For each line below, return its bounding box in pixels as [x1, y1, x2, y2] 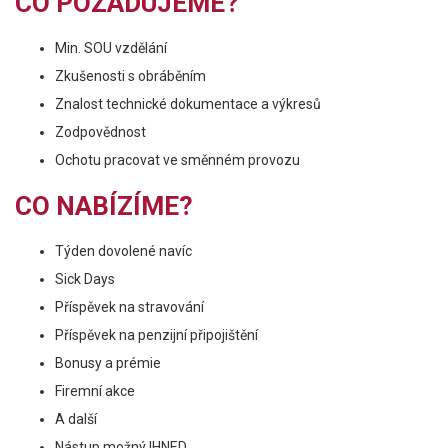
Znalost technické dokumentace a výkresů [55, 96, 321, 112]
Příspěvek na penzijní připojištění [55, 327, 258, 343]
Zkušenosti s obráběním [55, 68, 206, 84]
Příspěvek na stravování [55, 299, 204, 315]
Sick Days [55, 271, 115, 287]
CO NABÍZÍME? [15, 191, 193, 221]
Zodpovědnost [55, 124, 146, 140]
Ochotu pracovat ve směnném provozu [55, 152, 300, 168]
